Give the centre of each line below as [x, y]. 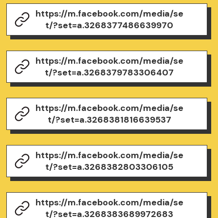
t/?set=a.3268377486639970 [109, 26]
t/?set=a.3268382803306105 [109, 167]
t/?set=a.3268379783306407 [109, 73]
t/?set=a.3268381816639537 [109, 120]
